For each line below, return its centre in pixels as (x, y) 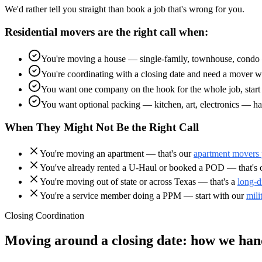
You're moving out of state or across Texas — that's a (139, 181)
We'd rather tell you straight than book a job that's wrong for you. (125, 9)
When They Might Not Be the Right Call (102, 127)
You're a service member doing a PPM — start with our (143, 195)
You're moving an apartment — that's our (117, 153)
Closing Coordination (44, 215)
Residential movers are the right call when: (106, 32)
